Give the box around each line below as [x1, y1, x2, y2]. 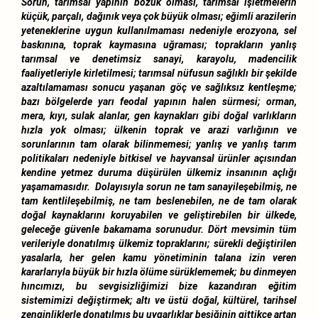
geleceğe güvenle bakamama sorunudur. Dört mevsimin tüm [21, 223, 297, 235]
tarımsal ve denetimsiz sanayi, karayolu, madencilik [21, 53, 297, 65]
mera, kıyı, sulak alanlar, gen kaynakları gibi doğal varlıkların [21, 109, 297, 121]
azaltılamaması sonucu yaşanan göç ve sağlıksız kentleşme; [21, 81, 297, 93]
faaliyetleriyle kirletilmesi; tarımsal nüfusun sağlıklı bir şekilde [21, 67, 297, 79]
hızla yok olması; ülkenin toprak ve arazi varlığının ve [21, 124, 297, 136]
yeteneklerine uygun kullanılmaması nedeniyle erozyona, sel [21, 24, 297, 36]
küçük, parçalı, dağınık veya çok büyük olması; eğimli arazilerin [21, 10, 297, 22]
